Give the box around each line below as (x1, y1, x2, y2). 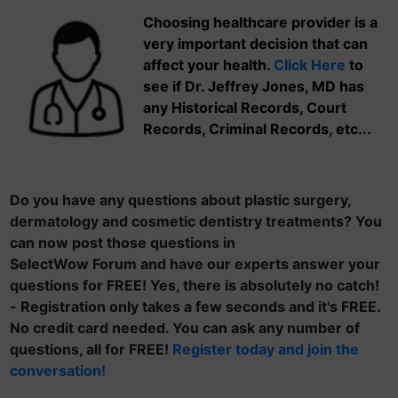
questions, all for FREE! (10, 340, 172, 358)
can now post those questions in (10, 234, 235, 251)
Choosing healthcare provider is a (143, 13, 378, 31)
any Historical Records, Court (143, 99, 346, 116)
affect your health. (143, 56, 274, 74)
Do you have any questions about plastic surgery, (10, 191, 351, 209)
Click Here (274, 56, 346, 74)
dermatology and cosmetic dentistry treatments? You (10, 212, 382, 230)
